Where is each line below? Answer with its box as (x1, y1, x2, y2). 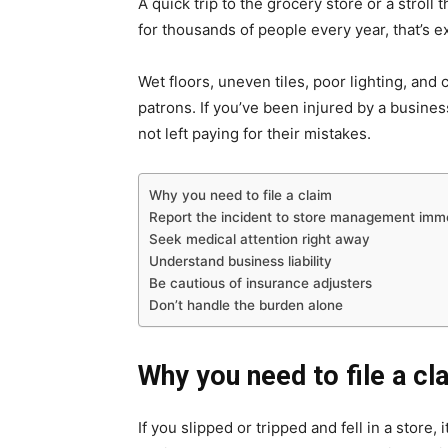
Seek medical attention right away (149, 230, 370, 247)
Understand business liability (149, 252, 332, 269)
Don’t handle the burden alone (149, 296, 343, 313)
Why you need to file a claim (149, 186, 332, 203)
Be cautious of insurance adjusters (149, 274, 372, 291)
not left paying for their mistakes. (138, 123, 371, 143)
